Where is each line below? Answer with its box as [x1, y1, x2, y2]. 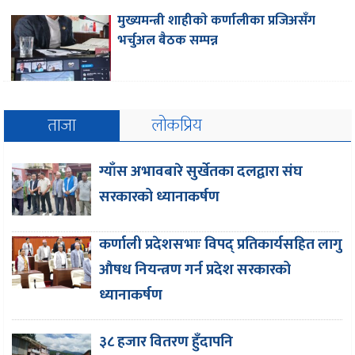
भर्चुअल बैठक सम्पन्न [117, 29, 219, 52]
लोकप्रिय [152, 111, 203, 141]
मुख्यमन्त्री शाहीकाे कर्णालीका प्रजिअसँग [117, 10, 316, 32]
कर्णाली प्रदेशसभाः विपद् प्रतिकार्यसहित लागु [99, 232, 343, 258]
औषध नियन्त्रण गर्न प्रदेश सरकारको [99, 258, 292, 283]
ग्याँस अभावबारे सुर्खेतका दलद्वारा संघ [99, 159, 303, 185]
